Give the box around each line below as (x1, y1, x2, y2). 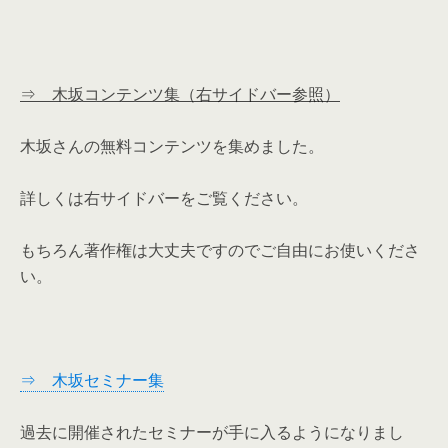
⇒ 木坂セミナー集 (20, 369, 164, 391)
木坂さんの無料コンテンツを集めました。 (20, 135, 324, 157)
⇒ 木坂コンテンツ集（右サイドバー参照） (20, 83, 340, 105)
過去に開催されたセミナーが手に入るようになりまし (20, 421, 404, 443)
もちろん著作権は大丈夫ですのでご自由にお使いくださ (20, 239, 420, 261)
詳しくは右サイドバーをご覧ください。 (20, 187, 308, 209)
